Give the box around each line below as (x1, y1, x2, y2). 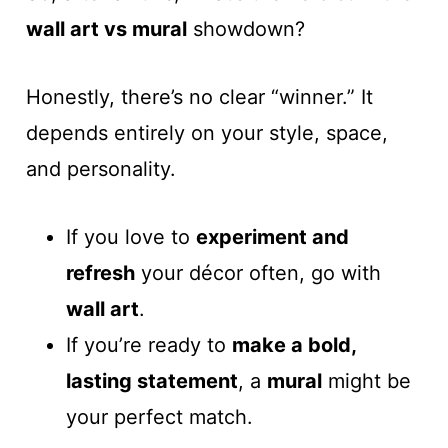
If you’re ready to (65, 332, 232, 357)
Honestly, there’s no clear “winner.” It (25, 84, 373, 109)
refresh (65, 260, 135, 285)
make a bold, (231, 332, 356, 357)
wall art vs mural (25, 16, 187, 41)
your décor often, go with (134, 260, 381, 285)
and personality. (25, 156, 176, 181)
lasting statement (65, 368, 238, 393)
